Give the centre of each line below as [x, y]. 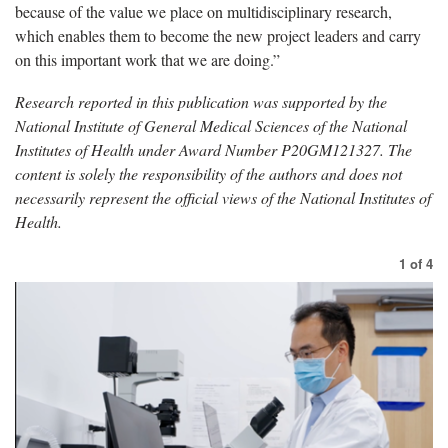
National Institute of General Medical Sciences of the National [211, 126]
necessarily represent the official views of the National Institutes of [223, 198]
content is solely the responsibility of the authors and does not [208, 174]
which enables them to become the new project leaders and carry [218, 36]
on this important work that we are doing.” [147, 60]
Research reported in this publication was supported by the [201, 102]
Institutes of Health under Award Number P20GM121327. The [213, 150]
